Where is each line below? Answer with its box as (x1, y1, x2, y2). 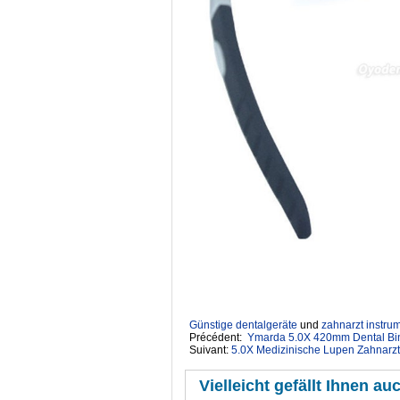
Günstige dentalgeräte (189, 318, 297, 331)
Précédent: (189, 330, 247, 344)
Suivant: (189, 343, 231, 356)
